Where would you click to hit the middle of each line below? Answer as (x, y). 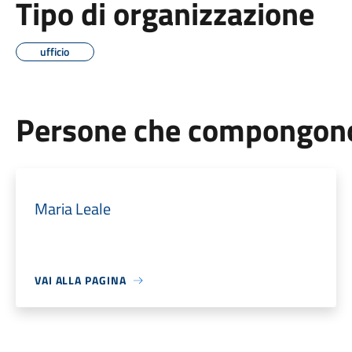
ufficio (55, 51)
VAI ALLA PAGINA (80, 280)
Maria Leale (72, 209)
